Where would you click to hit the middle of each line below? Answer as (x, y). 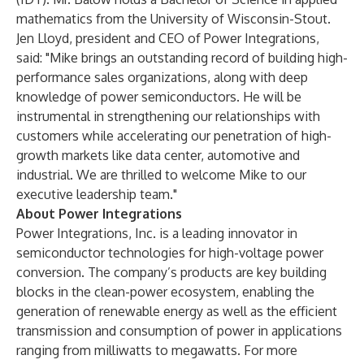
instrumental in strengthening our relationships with (168, 116)
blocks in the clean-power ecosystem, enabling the (165, 292)
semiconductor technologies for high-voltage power (170, 253)
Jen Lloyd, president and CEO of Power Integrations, (168, 38)
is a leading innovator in (227, 233)
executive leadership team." (97, 194)
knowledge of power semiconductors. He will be (159, 97)
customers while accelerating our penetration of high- (174, 136)
